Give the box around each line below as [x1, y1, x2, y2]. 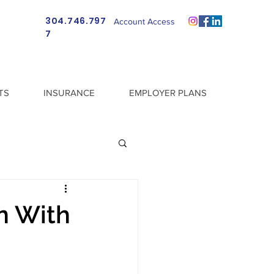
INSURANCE [43, 87, 95, 98]
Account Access [114, 17, 175, 26]
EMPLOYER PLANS [128, 87, 207, 98]
